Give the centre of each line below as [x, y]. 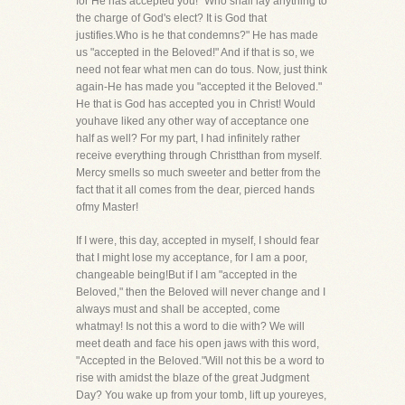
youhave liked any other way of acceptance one [193, 121]
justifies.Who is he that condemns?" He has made [197, 35]
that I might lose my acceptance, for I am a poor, [192, 258]
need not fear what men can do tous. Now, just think [202, 70]
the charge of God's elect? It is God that [171, 18]
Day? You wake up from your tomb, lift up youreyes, [201, 395]
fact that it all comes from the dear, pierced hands [195, 190]
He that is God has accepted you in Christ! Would [196, 104]
